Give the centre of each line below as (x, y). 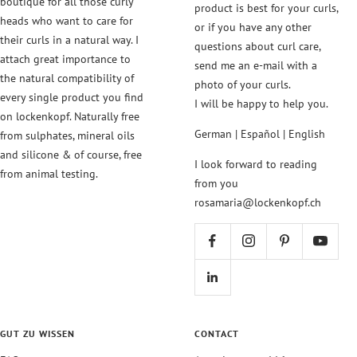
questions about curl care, (257, 46)
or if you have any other (253, 27)
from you (216, 183)
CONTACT (217, 333)
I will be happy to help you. (261, 103)
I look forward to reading (256, 164)
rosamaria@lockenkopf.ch (258, 202)
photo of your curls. (243, 84)
